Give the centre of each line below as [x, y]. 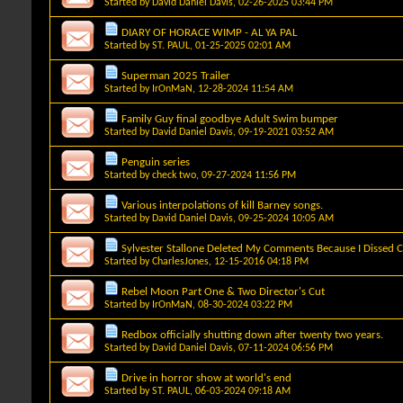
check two [174, 175]
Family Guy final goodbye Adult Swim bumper [230, 119]
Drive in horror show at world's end [206, 378]
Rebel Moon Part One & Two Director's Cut [223, 291]
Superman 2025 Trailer [176, 76]
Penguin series [156, 162]
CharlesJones [180, 261]
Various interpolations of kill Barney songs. [222, 205]
